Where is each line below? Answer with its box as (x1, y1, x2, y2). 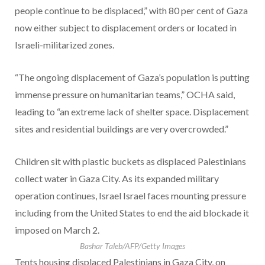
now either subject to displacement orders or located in (15, 22, 237, 34)
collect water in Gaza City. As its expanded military (15, 173, 219, 185)
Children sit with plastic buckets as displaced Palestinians (15, 156, 246, 167)
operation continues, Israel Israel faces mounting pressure (15, 190, 246, 202)
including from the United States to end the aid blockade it (15, 207, 249, 219)
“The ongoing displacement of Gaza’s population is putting (15, 72, 250, 83)
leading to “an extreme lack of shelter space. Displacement (15, 106, 249, 118)
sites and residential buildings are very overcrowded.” (15, 123, 228, 135)
